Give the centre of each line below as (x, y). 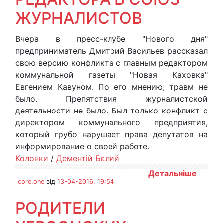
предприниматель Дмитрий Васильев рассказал (111, 51)
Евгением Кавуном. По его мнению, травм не (111, 87)
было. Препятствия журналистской (111, 99)
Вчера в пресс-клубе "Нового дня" (111, 39)
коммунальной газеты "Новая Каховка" (111, 75)
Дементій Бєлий (88, 158)
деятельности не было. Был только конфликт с (111, 111)
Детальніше (172, 173)
